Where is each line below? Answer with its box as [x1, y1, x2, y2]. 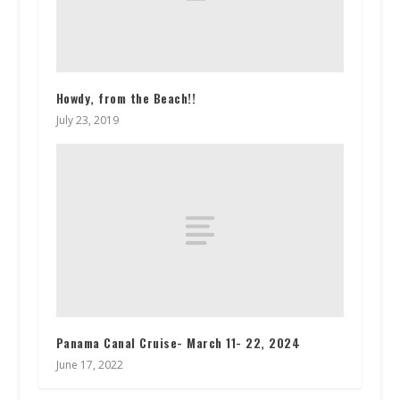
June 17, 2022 [55, 357, 123, 373]
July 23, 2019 [55, 112, 119, 129]
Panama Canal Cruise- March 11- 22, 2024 [55, 333, 301, 353]
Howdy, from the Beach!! [55, 88, 196, 108]
